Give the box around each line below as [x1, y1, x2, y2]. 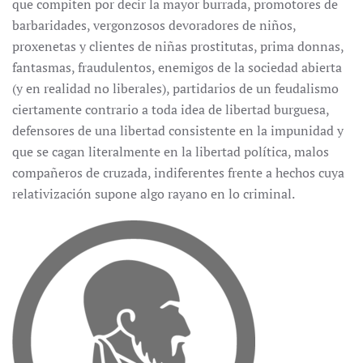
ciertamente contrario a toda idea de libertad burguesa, [12, 100, 329, 118]
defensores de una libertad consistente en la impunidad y [12, 122, 344, 139]
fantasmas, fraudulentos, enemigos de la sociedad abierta [12, 58, 342, 76]
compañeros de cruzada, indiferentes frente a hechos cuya [12, 164, 344, 181]
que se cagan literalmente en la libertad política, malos [12, 143, 329, 160]
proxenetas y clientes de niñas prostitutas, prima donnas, [12, 37, 344, 55]
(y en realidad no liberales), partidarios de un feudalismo [12, 79, 339, 97]
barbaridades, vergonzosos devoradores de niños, [12, 16, 296, 34]
